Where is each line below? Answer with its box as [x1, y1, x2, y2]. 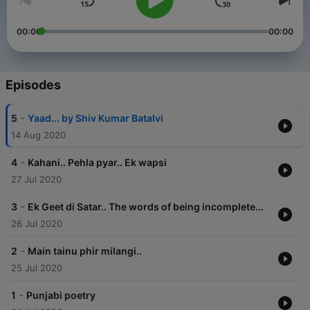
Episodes [6, 77, 61, 93]
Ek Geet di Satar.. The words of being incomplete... [28, 201, 264, 213]
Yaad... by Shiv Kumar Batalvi [28, 112, 163, 125]
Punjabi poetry [26, 289, 95, 302]
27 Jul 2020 [11, 174, 62, 185]
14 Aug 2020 [11, 129, 66, 141]
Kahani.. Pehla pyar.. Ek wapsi [28, 156, 167, 169]
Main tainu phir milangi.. [28, 245, 142, 257]
